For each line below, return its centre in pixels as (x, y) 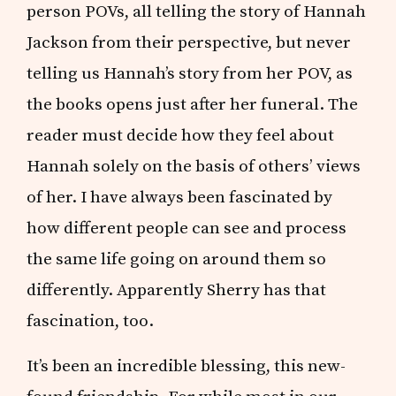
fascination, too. (91, 321)
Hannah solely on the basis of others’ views (194, 167)
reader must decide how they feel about (181, 136)
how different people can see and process (187, 228)
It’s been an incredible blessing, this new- (187, 366)
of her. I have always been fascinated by (180, 198)
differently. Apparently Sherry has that (177, 290)
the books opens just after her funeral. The (193, 105)
